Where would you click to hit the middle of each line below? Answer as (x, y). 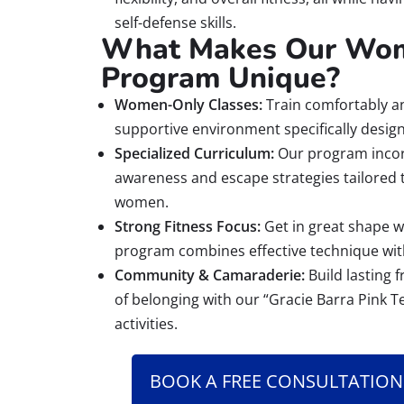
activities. (146, 324)
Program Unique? (220, 78)
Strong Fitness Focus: (188, 227)
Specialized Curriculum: (194, 154)
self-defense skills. (175, 23)
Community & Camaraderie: (210, 275)
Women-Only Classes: (188, 105)
